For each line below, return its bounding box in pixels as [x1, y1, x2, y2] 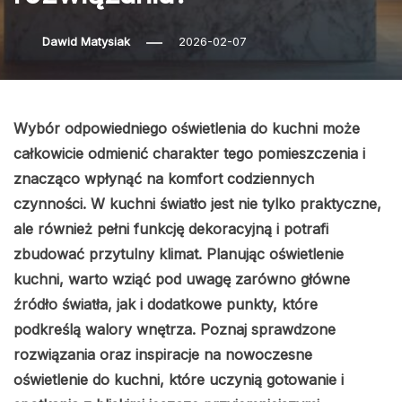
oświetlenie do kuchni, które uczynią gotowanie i [13, 371, 344, 389]
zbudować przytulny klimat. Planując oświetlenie [13, 245, 344, 264]
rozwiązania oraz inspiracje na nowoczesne [13, 345, 312, 364]
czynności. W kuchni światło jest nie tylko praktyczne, [13, 195, 381, 214]
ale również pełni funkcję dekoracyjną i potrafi [13, 220, 328, 239]
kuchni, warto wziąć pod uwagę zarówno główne [13, 270, 350, 289]
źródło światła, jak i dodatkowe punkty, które [13, 295, 318, 314]
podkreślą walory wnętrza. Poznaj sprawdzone [13, 320, 336, 339]
